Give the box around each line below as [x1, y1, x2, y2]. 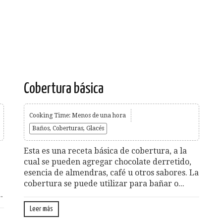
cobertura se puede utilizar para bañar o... [24, 178, 184, 188]
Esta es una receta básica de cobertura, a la [24, 146, 187, 156]
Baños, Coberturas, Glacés [32, 124, 104, 132]
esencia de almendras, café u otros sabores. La [24, 167, 199, 177]
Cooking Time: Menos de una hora [29, 111, 126, 119]
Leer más [30, 205, 53, 213]
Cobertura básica [24, 81, 104, 96]
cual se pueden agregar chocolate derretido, [24, 157, 191, 166]
